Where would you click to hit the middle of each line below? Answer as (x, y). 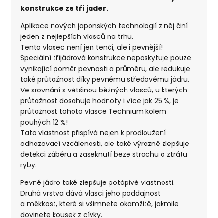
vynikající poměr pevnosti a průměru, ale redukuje (106, 68)
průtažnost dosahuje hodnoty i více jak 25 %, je (100, 100)
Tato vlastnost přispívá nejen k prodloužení (93, 133)
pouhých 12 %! (44, 122)
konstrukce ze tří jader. (64, 8)
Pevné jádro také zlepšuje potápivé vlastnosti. (98, 182)
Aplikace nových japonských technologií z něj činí (104, 26)
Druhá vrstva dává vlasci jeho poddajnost (91, 193)
